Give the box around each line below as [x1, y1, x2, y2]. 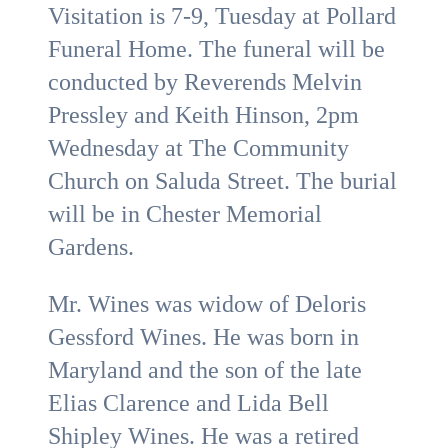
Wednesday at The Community [48, 135, 349, 161]
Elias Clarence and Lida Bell [48, 390, 329, 416]
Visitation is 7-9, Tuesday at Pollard [48, 3, 396, 29]
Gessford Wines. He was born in [48, 324, 359, 350]
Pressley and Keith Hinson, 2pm [48, 102, 359, 128]
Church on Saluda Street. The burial [48, 168, 397, 194]
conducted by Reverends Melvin [48, 69, 362, 95]
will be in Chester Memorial [48, 201, 322, 227]
